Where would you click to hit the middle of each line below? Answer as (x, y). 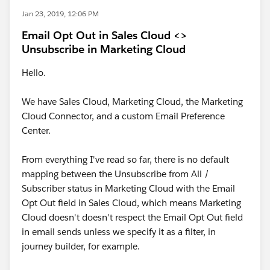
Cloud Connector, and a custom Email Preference (123, 116)
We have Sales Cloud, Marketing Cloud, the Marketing (132, 102)
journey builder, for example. (81, 246)
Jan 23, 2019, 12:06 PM (60, 14)
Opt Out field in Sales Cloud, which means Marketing (131, 203)
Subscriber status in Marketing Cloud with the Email (128, 188)
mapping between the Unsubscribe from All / (115, 174)
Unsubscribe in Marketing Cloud (104, 49)
